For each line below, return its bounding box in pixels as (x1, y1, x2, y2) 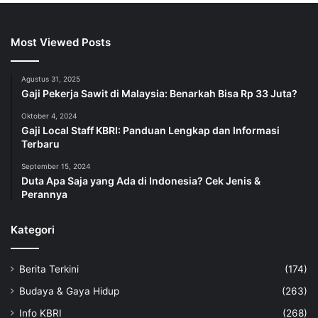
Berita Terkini (19, 263, 79, 275)
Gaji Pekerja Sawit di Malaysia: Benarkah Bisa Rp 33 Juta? (21, 87, 297, 100)
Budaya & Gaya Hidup (19, 285, 119, 297)
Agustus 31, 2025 (21, 75, 80, 84)
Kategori (11, 223, 55, 237)
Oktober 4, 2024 (21, 111, 77, 121)
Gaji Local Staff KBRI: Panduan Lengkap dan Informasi (21, 124, 280, 137)
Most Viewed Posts (11, 35, 111, 50)
